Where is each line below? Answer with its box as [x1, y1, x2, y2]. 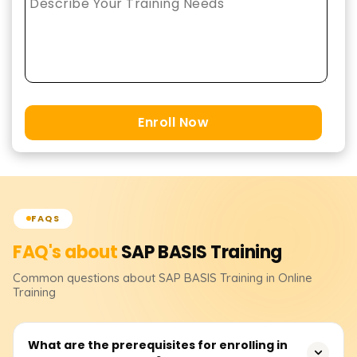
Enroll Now [138, 112, 209, 131]
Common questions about [13, 269, 159, 285]
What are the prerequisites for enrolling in [28, 336, 288, 353]
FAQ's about [13, 239, 121, 265]
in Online [266, 269, 312, 285]
